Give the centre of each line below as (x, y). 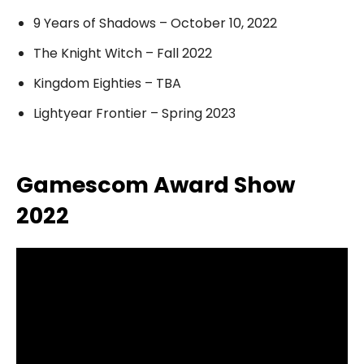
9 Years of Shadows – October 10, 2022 (155, 23)
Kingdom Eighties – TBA (107, 83)
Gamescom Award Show (156, 184)
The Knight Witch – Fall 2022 (123, 53)
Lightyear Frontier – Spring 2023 (134, 113)
